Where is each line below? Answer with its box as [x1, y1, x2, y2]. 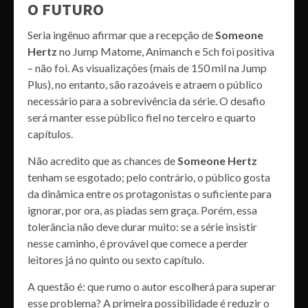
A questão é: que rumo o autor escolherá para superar [27, 279, 276, 293]
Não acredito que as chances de [27, 153, 177, 167]
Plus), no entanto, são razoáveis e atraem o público [27, 77, 263, 91]
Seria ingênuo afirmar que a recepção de [27, 27, 215, 41]
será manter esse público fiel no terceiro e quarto [27, 110, 256, 124]
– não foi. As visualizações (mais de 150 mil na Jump [27, 60, 267, 74]
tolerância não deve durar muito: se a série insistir [27, 219, 257, 233]
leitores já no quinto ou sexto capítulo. [27, 252, 204, 266]
